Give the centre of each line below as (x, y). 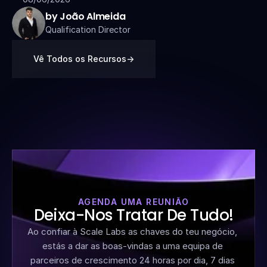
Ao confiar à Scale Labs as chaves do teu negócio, (132, 232)
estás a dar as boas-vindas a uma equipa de (132, 246)
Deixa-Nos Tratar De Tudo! (133, 215)
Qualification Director (88, 30)
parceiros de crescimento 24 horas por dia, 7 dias (132, 260)
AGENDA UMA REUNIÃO (133, 202)
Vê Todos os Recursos (80, 59)
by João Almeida (86, 16)
